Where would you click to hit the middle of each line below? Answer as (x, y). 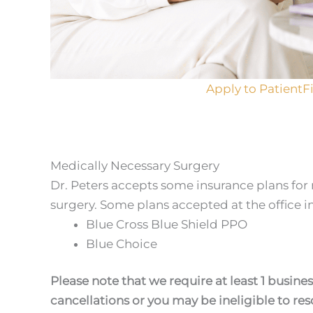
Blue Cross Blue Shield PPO (167, 224)
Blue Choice (122, 243)
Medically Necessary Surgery (135, 165)
